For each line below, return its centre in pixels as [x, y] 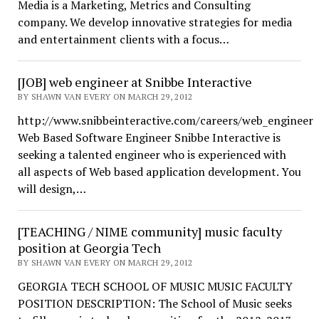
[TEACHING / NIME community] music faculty [150, 231]
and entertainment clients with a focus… [123, 39]
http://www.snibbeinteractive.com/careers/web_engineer [165, 120]
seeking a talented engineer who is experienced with [152, 155]
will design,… [52, 189]
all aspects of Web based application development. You [159, 172]
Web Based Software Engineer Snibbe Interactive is [149, 137]
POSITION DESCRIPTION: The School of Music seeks [155, 303]
